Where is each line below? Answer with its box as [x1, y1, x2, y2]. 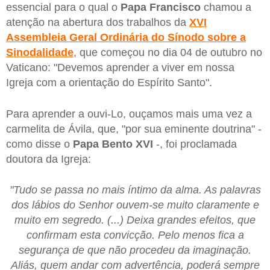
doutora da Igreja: [6, 152, 91, 165]
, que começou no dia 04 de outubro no [74, 46, 262, 58]
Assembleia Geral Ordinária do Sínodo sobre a [6, 31, 246, 43]
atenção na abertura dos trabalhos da [6, 16, 189, 28]
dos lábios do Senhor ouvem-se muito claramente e [11, 199, 259, 212]
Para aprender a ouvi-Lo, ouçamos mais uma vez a [6, 107, 252, 120]
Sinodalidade [6, 46, 74, 58]
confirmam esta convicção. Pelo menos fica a [26, 229, 244, 242]
